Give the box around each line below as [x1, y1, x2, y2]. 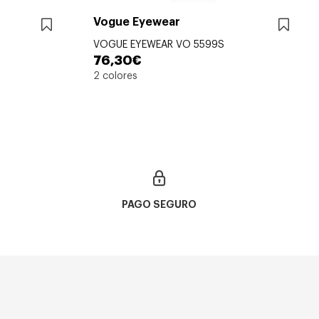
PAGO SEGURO [122, 199, 197, 209]
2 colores [93, 70, 137, 81]
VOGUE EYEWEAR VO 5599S [93, 39, 224, 50]
